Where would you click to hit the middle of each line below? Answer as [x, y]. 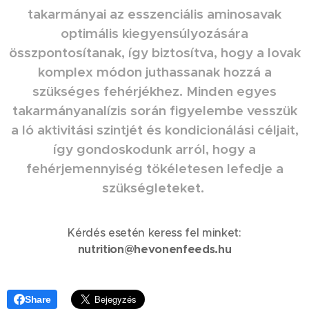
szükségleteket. [154, 187]
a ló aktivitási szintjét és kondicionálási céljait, [154, 129]
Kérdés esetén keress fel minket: [154, 232]
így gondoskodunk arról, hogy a [154, 149]
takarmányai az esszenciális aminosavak [154, 13]
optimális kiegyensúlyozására [154, 33]
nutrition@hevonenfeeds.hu [154, 249]
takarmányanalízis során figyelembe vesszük [154, 110]
